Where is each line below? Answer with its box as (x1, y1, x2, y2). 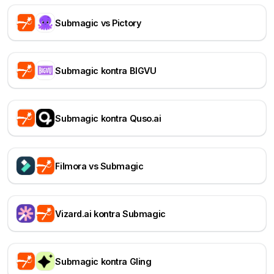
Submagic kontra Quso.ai (55, 113, 161, 124)
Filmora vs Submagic (55, 160, 144, 171)
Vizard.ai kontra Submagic (55, 208, 166, 219)
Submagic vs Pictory (55, 17, 141, 28)
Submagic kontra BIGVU (55, 65, 157, 76)
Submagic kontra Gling (55, 256, 152, 267)
